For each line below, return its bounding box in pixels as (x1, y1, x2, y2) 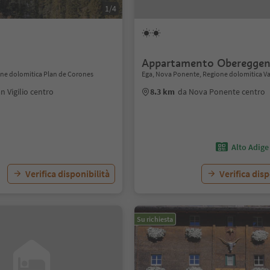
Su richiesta (137, 215, 174, 224)
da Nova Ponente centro (178, 86, 266, 97)
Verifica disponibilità (25, 168, 110, 180)
